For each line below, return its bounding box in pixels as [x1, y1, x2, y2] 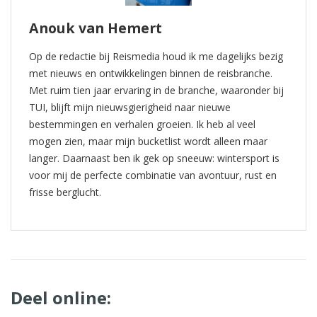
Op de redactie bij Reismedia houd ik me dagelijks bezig [29, 49, 283, 63]
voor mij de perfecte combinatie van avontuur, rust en [29, 168, 277, 182]
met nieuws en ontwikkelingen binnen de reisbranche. [29, 66, 272, 80]
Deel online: [11, 285, 111, 309]
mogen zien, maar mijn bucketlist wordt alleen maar [29, 134, 267, 148]
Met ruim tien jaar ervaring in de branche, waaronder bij [29, 83, 284, 97]
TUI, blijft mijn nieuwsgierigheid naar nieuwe [29, 100, 231, 114]
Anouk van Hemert [29, 18, 162, 38]
